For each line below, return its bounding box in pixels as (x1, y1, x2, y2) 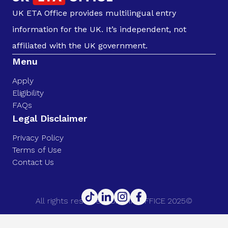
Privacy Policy (12, 132, 64, 142)
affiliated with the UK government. (12, 40, 148, 50)
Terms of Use (12, 145, 62, 155)
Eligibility (12, 88, 44, 98)
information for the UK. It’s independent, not (12, 24, 186, 34)
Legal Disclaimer (12, 112, 87, 124)
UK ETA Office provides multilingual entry (12, 8, 176, 18)
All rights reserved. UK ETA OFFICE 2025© (36, 195, 192, 206)
